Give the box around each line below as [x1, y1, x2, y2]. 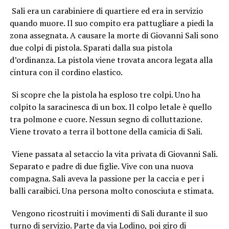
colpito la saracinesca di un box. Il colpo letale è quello [9, 101, 212, 112]
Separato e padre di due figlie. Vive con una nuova [9, 160, 193, 172]
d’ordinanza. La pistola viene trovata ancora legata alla [9, 54, 213, 65]
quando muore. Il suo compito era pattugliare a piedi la [9, 17, 213, 29]
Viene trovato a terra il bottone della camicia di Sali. [9, 125, 202, 137]
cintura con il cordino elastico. [9, 66, 123, 78]
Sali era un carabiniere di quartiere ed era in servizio [9, 5, 203, 16]
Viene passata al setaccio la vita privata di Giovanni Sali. [9, 148, 217, 159]
